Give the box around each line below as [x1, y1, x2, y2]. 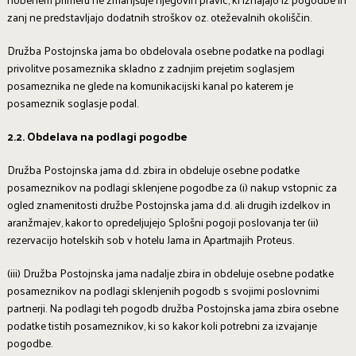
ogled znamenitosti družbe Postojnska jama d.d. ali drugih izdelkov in [6, 195, 331, 215]
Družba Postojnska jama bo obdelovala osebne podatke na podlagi [6, 41, 324, 61]
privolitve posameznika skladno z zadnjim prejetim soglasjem [6, 58, 295, 79]
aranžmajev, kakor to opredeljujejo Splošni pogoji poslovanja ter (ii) [6, 212, 319, 233]
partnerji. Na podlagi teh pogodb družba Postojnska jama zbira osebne [6, 298, 339, 319]
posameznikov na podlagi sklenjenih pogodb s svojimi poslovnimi [6, 281, 319, 301]
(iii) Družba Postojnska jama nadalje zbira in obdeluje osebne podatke [6, 263, 334, 284]
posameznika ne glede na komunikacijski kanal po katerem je [6, 75, 293, 96]
